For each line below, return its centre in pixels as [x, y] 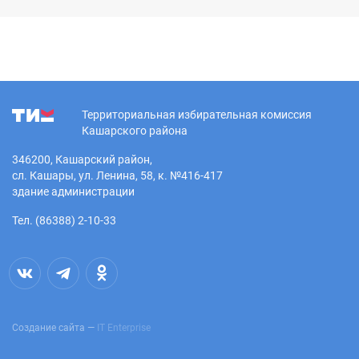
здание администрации [73, 191]
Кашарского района [135, 130]
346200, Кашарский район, [82, 159]
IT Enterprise [124, 327]
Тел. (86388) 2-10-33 [64, 220]
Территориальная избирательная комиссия [197, 114]
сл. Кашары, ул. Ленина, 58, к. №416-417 [117, 175]
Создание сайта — [54, 327]
